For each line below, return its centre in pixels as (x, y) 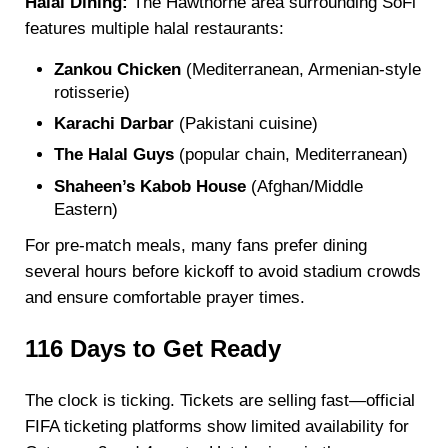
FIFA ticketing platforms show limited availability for (216, 426)
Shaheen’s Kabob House (150, 186)
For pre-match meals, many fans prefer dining (195, 245)
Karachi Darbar (114, 123)
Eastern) (86, 209)
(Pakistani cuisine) (246, 123)
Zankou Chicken (118, 69)
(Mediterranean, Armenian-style (301, 69)
